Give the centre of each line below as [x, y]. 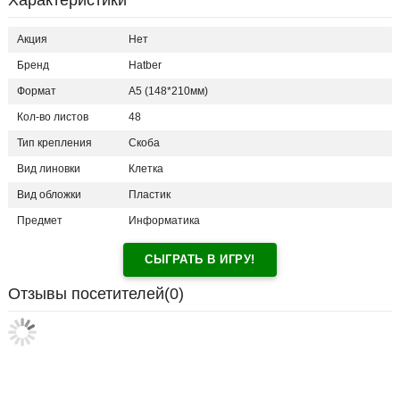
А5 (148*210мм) [168, 92]
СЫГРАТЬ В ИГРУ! [200, 260]
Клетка [146, 169]
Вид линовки [49, 169]
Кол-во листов [53, 117]
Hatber [145, 66]
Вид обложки [49, 195]
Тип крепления [54, 143]
